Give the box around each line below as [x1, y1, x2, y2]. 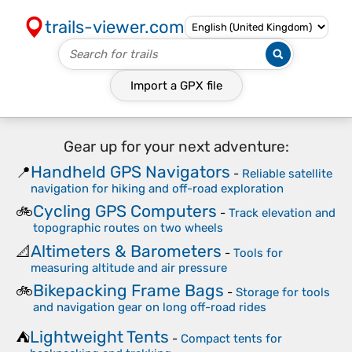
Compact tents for [181, 331, 282, 346]
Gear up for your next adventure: [63, 137, 289, 156]
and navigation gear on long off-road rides [33, 300, 266, 314]
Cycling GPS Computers [33, 201, 217, 221]
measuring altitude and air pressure [31, 260, 227, 275]
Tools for [233, 245, 283, 260]
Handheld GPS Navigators [31, 161, 230, 181]
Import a [130, 79, 180, 93]
